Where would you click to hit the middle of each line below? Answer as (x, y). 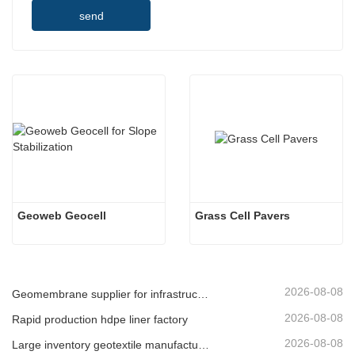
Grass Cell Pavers (242, 216)
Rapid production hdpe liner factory (100, 319)
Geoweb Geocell (62, 216)
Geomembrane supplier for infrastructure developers (203, 294)
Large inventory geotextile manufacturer (204, 345)
